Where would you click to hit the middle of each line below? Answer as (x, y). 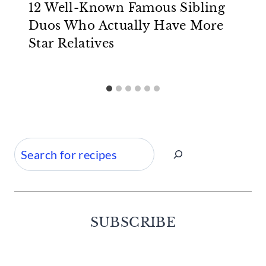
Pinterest (177, 250)
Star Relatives (72, 44)
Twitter (142, 250)
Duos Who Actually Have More (126, 26)
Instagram (165, 250)
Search (32, 149)
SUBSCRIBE (133, 223)
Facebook (135, 250)
